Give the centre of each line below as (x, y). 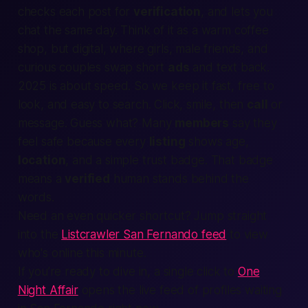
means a (41, 179)
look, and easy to (65, 104)
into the (40, 234)
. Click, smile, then (198, 104)
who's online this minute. (82, 253)
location (42, 160)
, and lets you (237, 12)
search (130, 104)
